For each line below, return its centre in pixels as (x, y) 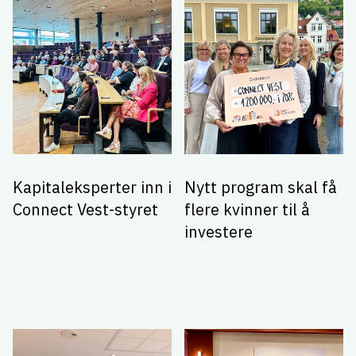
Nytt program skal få (261, 187)
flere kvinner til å (247, 209)
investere (219, 231)
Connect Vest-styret (85, 209)
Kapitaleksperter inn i (92, 187)
